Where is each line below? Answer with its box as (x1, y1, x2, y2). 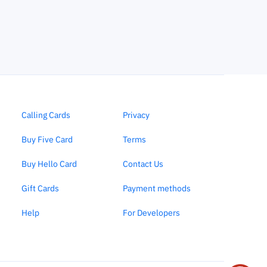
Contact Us (122, 159, 163, 169)
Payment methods (122, 183, 191, 194)
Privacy (122, 110, 150, 120)
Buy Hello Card (21, 159, 77, 169)
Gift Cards (21, 183, 59, 194)
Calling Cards (21, 110, 70, 120)
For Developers (122, 207, 180, 218)
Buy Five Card (21, 134, 73, 145)
